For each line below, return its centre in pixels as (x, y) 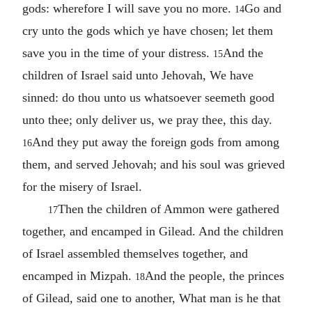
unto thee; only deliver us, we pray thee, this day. (147, 119)
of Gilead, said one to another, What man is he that (151, 298)
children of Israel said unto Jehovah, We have (138, 75)
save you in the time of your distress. (118, 53)
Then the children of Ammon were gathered (168, 209)
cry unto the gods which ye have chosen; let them (148, 30)
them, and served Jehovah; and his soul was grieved (154, 164)
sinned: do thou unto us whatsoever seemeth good (148, 97)
